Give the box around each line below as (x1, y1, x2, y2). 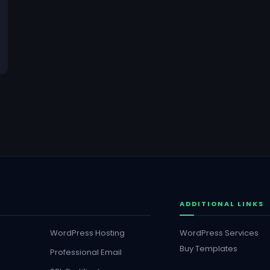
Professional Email (50, 246, 122, 258)
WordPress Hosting (50, 227, 125, 239)
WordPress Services (180, 227, 259, 239)
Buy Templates (180, 243, 237, 254)
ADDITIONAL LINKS (180, 199, 264, 209)
